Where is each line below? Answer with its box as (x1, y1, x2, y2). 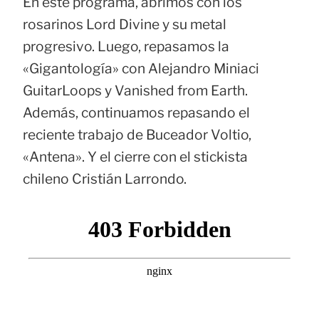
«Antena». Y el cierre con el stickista (23, 148, 248, 166)
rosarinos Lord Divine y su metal (23, 16, 226, 33)
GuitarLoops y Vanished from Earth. (23, 82, 248, 100)
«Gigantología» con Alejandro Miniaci (23, 60, 259, 78)
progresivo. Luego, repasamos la (23, 38, 229, 56)
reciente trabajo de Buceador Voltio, (23, 126, 251, 144)
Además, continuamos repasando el (23, 104, 250, 122)
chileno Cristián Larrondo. (23, 170, 187, 188)
